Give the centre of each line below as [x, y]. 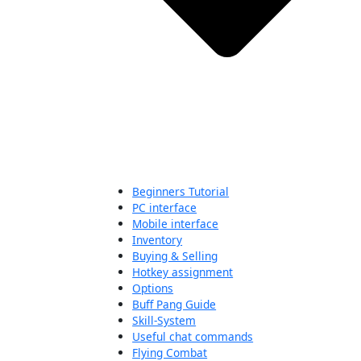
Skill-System [164, 320]
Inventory [158, 239]
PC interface [165, 207]
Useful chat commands [193, 336]
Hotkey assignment [183, 272]
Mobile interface [176, 223]
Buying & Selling [175, 255]
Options [153, 288]
